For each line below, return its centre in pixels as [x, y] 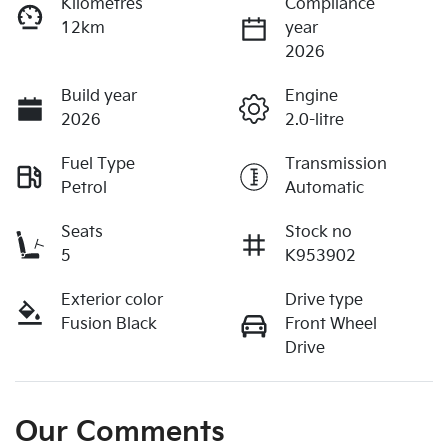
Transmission [336, 165]
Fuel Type [98, 165]
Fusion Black [109, 325]
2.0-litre [314, 121]
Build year [99, 97]
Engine [311, 97]
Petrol [84, 189]
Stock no [318, 233]
